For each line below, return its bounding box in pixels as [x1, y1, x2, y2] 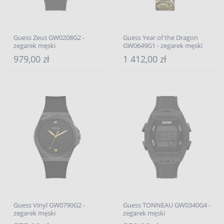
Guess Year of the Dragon [123, 33, 198, 42]
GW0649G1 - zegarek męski [123, 41, 202, 50]
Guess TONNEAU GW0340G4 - [123, 200, 210, 209]
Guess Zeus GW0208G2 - [13, 33, 84, 42]
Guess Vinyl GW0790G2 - [13, 200, 85, 209]
